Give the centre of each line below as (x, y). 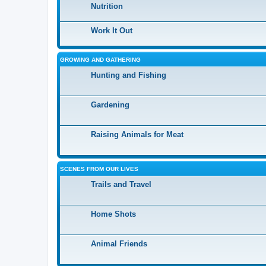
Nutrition (107, 6)
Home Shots (113, 214)
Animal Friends (119, 244)
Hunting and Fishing (129, 75)
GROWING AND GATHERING (100, 60)
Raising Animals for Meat (137, 134)
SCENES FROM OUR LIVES (99, 169)
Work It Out (112, 31)
